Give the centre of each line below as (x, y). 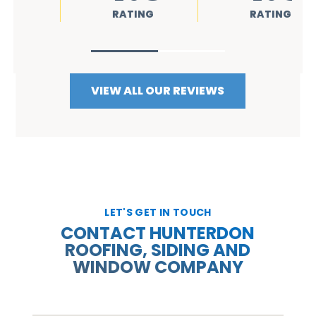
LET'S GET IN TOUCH (158, 212)
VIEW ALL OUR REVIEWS (158, 90)
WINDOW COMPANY (158, 267)
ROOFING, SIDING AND (158, 250)
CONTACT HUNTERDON (158, 233)
